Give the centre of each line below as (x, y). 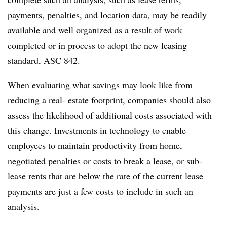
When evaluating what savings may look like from (100, 85)
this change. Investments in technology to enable (97, 130)
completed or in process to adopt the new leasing (97, 45)
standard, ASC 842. (44, 60)
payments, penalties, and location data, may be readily (107, 15)
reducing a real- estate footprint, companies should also (109, 100)
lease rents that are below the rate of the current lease (105, 176)
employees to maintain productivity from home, (95, 145)
